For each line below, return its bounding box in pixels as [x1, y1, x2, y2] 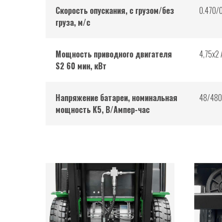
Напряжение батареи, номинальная [55, 92, 177, 104]
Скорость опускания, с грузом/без [55, 4, 174, 17]
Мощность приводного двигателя [55, 48, 172, 60]
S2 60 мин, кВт [55, 60, 107, 72]
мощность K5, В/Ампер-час [55, 104, 150, 116]
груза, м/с [55, 16, 90, 29]
